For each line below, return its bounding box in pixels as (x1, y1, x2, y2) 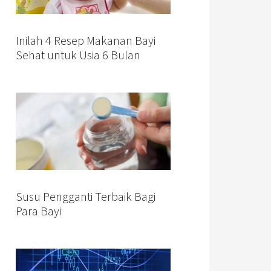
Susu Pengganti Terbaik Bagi (16, 189, 155, 204)
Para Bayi (16, 203, 61, 219)
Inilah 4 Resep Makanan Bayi (16, 33, 155, 48)
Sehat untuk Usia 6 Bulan (16, 47, 140, 63)
